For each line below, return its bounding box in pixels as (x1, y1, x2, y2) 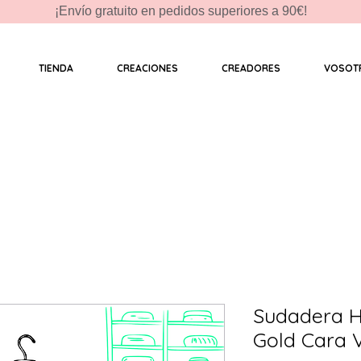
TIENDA (38, 62, 73, 74)
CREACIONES (116, 62, 178, 74)
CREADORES (221, 62, 280, 74)
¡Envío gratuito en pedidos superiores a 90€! (54, 4, 307, 18)
